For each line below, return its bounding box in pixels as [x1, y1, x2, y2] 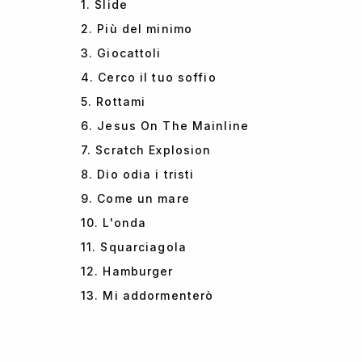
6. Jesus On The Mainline [81, 119, 249, 133]
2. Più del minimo [81, 22, 193, 36]
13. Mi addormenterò [81, 288, 214, 302]
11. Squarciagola [81, 240, 187, 254]
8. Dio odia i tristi [81, 167, 195, 181]
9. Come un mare [81, 192, 190, 205]
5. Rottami [81, 95, 146, 108]
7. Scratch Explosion [81, 143, 212, 157]
